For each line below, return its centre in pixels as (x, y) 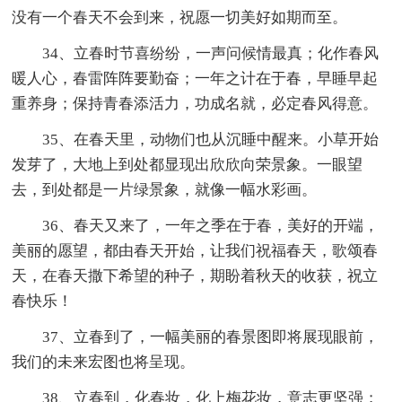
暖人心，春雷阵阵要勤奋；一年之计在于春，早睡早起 (195, 78)
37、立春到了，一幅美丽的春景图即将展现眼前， (196, 336)
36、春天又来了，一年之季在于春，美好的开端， (196, 225)
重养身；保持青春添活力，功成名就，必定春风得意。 (195, 103)
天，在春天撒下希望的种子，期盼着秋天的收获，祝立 (195, 275)
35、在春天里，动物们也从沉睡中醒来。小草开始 (196, 139)
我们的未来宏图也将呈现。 (104, 362)
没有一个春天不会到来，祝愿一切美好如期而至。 (180, 17)
